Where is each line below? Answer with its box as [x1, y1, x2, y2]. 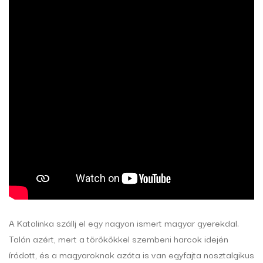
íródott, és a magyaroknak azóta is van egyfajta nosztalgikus [9, 247, 254, 262]
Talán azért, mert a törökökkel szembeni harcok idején [9, 231, 228, 246]
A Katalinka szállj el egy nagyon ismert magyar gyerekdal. [9, 215, 239, 230]
